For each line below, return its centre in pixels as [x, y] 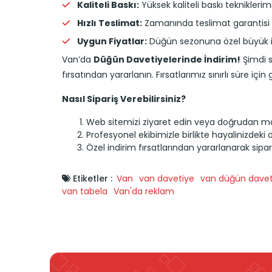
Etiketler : [91, 178]
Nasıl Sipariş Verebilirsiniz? [124, 99]
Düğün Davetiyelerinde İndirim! [167, 59]
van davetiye [167, 178]
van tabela [85, 191]
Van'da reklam [144, 191]
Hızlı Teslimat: [110, 23]
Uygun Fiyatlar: [112, 41]
